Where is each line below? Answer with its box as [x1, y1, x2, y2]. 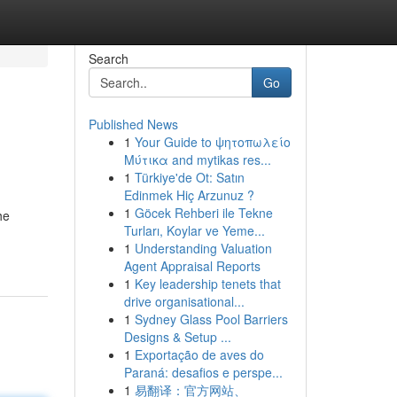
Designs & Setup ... [123, 328, 231, 346]
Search [88, 50, 128, 67]
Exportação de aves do [134, 346, 264, 363]
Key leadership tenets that [134, 275, 281, 292]
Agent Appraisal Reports [123, 257, 261, 275]
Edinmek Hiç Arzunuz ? [123, 186, 254, 204]
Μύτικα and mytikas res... [123, 151, 271, 168]
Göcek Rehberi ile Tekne [134, 204, 273, 222]
